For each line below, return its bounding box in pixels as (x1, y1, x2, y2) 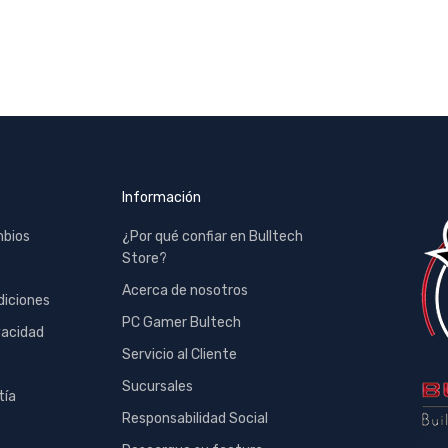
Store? (122, 250, 167, 268)
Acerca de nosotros (122, 282, 248, 300)
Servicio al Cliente (122, 346, 237, 364)
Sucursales (122, 378, 193, 396)
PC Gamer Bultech (122, 314, 241, 332)
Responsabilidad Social (122, 410, 268, 428)
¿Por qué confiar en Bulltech (122, 228, 303, 246)
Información (122, 189, 201, 207)
